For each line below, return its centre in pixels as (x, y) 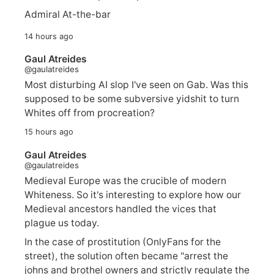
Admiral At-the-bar (68, 14)
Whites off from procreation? (90, 113)
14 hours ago (49, 36)
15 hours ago (49, 132)
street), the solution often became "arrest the (126, 256)
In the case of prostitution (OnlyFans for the (123, 242)
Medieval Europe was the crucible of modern (125, 180)
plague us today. (62, 223)
